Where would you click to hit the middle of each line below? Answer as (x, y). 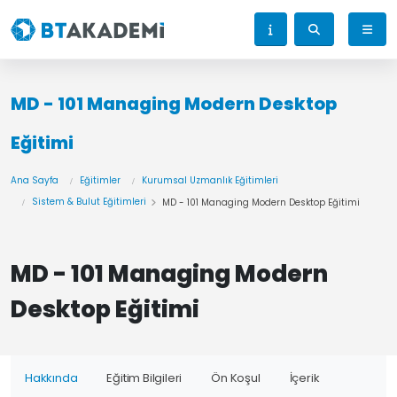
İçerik (304, 378)
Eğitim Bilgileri (144, 378)
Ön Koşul (236, 378)
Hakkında (51, 378)
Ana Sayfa (35, 180)
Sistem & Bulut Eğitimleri (89, 202)
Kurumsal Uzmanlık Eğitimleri (210, 180)
